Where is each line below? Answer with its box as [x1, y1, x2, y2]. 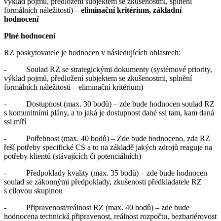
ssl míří [4, 117, 26, 126]
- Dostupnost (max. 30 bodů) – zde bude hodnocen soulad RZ [4, 99, 215, 108]
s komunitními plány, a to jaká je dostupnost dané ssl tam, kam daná [4, 108, 214, 117]
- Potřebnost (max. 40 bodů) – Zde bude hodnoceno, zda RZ [4, 134, 210, 143]
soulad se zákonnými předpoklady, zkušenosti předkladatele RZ [4, 177, 202, 186]
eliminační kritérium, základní [81, 5, 182, 14]
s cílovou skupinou [4, 186, 63, 195]
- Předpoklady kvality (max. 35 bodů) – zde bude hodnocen [4, 168, 207, 177]
